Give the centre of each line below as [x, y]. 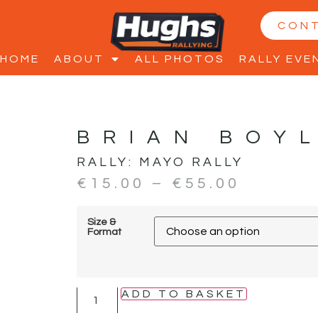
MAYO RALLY [191, 163]
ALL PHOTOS [180, 59]
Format [104, 231]
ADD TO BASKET [183, 294]
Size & [101, 221]
